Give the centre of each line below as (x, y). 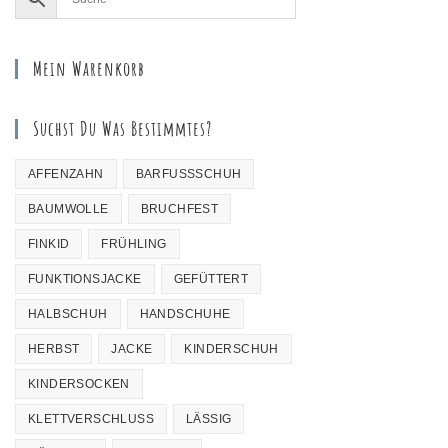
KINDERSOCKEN (79, 383)
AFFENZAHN (66, 173)
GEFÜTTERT (211, 278)
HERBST (54, 348)
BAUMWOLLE (68, 208)
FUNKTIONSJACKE (85, 278)
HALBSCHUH (68, 313)
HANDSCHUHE (185, 313)
